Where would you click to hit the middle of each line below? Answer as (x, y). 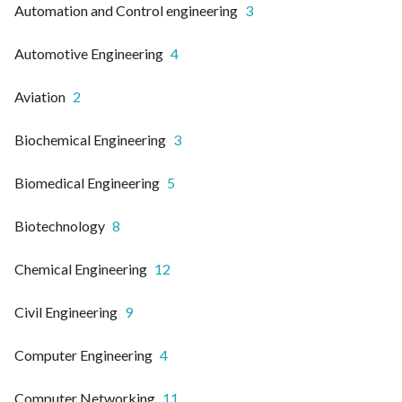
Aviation (40, 96)
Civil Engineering (66, 311)
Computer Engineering (83, 354)
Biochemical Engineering (90, 139)
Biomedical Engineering (87, 182)
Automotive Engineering (89, 53)
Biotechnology (60, 225)
